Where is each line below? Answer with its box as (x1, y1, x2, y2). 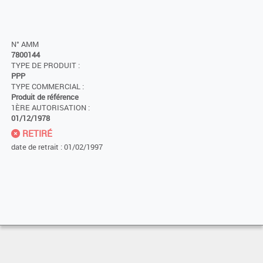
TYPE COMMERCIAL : (11, 82, 84, 92)
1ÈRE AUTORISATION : (11, 103, 90, 113)
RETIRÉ (20, 127, 52, 140)
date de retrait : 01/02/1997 (11, 141, 103, 153)
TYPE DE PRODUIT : (11, 60, 80, 71)
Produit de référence (11, 92, 79, 103)
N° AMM (11, 39, 39, 50)
